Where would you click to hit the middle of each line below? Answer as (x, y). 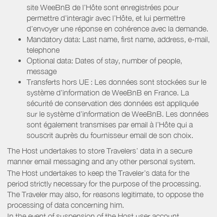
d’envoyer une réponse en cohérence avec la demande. (117, 28)
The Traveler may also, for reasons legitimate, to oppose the (105, 194)
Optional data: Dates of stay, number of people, (104, 60)
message (42, 71)
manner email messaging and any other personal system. (101, 161)
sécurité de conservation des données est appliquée (113, 103)
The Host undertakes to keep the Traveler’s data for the (98, 173)
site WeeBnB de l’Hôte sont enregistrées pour (103, 7)
